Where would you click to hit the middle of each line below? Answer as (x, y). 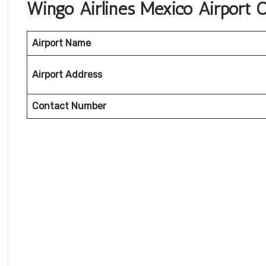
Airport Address (67, 75)
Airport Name (61, 43)
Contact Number (69, 106)
